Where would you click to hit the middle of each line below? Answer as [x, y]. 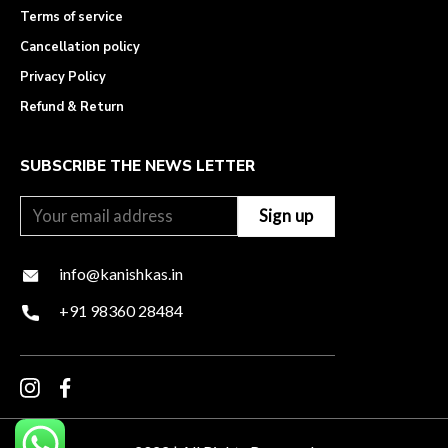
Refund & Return [72, 107]
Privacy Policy [63, 77]
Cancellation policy [80, 47]
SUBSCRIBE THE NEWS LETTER [137, 166]
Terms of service [71, 17]
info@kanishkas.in [121, 274]
